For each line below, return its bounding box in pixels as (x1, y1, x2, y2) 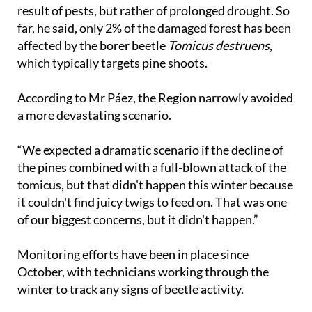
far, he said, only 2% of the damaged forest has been (17, 20, 291, 36)
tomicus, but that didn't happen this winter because (17, 177, 293, 193)
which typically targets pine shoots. (17, 55, 208, 71)
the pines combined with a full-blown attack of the (17, 159, 286, 175)
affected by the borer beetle (17, 38, 168, 54)
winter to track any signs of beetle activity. (17, 281, 244, 297)
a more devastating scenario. (17, 107, 171, 123)
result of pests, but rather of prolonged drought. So (17, 3, 290, 19)
